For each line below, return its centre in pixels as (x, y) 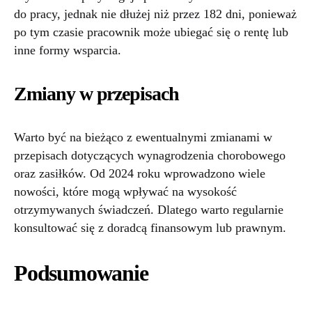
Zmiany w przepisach (97, 94)
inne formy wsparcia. (68, 50)
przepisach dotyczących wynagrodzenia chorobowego (150, 156)
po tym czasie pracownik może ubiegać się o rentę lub (151, 32)
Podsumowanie (81, 273)
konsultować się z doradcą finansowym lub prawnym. (150, 228)
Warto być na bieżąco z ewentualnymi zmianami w (143, 138)
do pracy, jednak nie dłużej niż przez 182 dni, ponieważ (155, 14)
